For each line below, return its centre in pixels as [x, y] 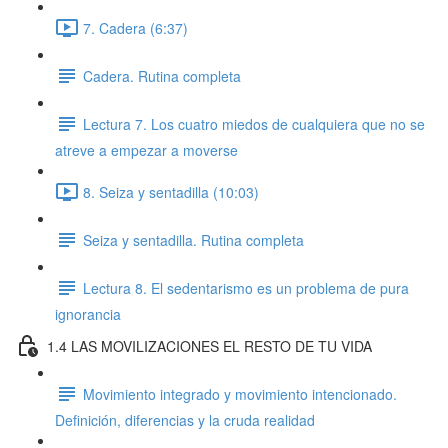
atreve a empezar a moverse [146, 150]
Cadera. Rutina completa [162, 75]
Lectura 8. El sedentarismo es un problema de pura [246, 287]
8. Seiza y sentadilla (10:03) [171, 191]
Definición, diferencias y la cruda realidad [185, 420]
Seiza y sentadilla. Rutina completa [193, 239]
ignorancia [88, 314]
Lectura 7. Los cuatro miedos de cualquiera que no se [254, 123]
